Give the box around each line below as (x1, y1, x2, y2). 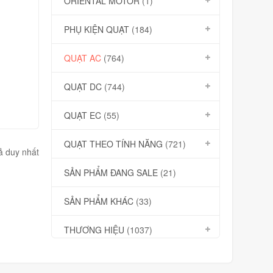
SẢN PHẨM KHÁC (63, 195, 133, 207)
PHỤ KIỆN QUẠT (63, 23, 129, 35)
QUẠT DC (63, 80, 102, 93)
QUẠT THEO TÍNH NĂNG (63, 138, 163, 150)
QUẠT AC (63, 52, 101, 64)
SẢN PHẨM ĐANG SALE (63, 166, 158, 179)
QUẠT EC (63, 109, 101, 121)
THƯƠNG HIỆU (63, 224, 124, 236)
